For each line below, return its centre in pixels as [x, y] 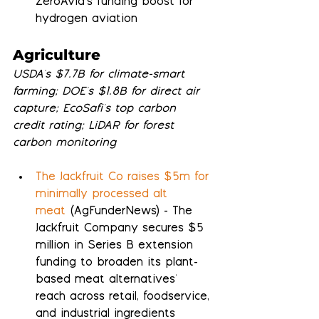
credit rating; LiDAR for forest [95, 127]
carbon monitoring [64, 144]
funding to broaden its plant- [117, 263]
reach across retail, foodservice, [125, 298]
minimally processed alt [104, 195]
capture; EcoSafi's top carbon [96, 110]
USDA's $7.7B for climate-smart [101, 75]
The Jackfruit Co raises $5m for [124, 178]
